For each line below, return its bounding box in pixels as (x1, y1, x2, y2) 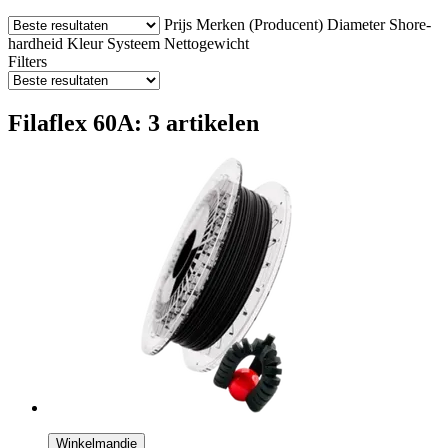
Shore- (389, 15, 431, 33)
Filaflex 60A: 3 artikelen (8, 109, 259, 136)
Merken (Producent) (196, 15, 323, 33)
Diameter (327, 15, 385, 33)
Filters (8, 52, 47, 70)
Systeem (107, 34, 160, 52)
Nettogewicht (164, 34, 249, 52)
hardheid (8, 34, 63, 52)
